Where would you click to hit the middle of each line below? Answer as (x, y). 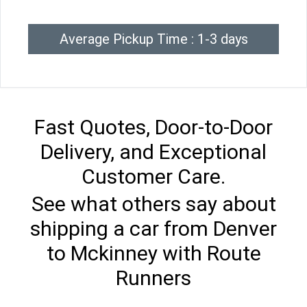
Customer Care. (153, 177)
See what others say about (153, 204)
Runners (153, 278)
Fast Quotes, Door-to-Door (153, 127)
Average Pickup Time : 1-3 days (153, 39)
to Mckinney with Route (153, 254)
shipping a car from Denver (153, 229)
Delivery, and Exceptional (153, 152)
